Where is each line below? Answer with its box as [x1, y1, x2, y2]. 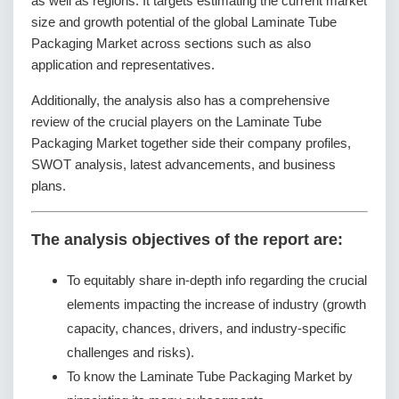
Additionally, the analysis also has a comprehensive [31, 92, 330, 108]
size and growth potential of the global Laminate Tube [31, 13, 337, 29]
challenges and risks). [67, 344, 194, 360]
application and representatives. [31, 56, 215, 72]
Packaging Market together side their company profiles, [31, 134, 351, 151]
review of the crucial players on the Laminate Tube [31, 113, 322, 129]
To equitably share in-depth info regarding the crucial [67, 272, 367, 288]
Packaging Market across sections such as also [31, 35, 311, 51]
